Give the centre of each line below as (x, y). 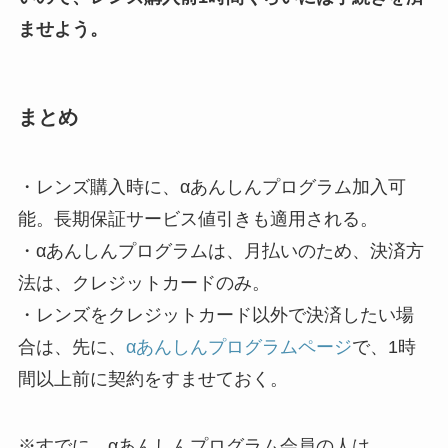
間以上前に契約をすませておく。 (152, 378)
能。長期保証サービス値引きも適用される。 (197, 218)
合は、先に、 (71, 346)
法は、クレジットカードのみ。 (143, 282)
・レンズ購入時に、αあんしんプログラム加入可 (211, 186)
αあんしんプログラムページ (238, 346)
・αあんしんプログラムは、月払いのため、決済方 (220, 250)
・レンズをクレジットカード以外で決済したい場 (215, 314)
